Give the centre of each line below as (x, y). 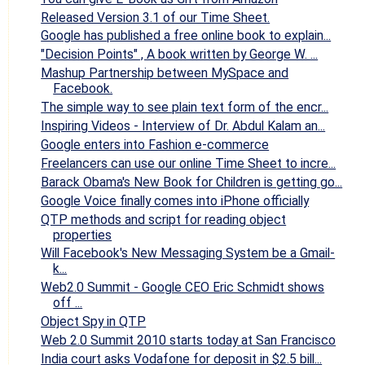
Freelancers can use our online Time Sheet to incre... (189, 163)
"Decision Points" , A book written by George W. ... (180, 55)
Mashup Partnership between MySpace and (165, 73)
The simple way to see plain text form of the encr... (185, 108)
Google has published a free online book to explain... (186, 36)
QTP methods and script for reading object (164, 219)
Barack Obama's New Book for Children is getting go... (192, 182)
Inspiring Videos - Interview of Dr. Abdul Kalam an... (183, 126)
